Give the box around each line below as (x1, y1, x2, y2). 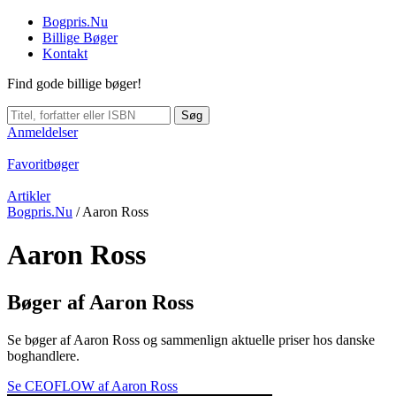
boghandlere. (7, 347, 80, 363)
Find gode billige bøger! (7, 76, 141, 91)
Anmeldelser (7, 125, 78, 140)
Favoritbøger (7, 156, 79, 171)
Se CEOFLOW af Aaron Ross (7, 377, 178, 393)
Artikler (7, 188, 50, 203)
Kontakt (42, 46, 88, 61)
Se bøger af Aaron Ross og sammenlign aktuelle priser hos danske (7, 331, 375, 347)
